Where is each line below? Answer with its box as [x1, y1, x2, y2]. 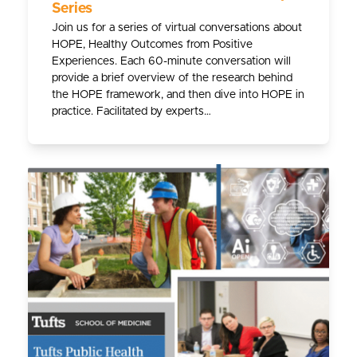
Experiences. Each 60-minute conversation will [51, 56, 291, 68]
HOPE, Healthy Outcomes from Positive [51, 39, 253, 51]
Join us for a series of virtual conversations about [51, 22, 302, 34]
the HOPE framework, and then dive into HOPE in [51, 89, 304, 101]
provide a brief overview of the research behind [51, 73, 292, 84]
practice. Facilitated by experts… [51, 106, 211, 118]
